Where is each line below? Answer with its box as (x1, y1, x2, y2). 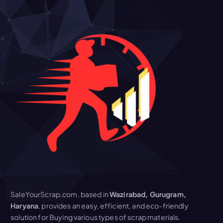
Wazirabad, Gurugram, (110, 190, 186, 199)
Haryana (10, 201, 39, 211)
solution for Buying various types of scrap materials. (10, 213, 181, 222)
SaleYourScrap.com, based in (10, 190, 110, 199)
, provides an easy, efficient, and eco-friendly (38, 201, 189, 211)
